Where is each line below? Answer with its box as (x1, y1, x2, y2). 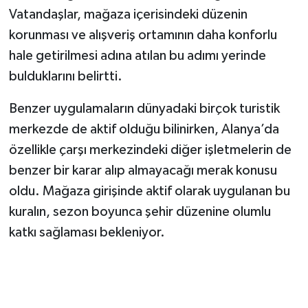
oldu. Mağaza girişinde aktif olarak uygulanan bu (8, 184, 290, 199)
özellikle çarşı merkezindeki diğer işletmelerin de (8, 143, 291, 157)
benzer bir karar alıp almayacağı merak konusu (8, 164, 277, 178)
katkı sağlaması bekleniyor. (8, 225, 165, 240)
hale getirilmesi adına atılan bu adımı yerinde (8, 49, 266, 63)
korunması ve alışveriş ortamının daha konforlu (8, 28, 277, 43)
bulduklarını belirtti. (8, 69, 122, 84)
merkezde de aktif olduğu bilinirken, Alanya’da (8, 122, 279, 137)
